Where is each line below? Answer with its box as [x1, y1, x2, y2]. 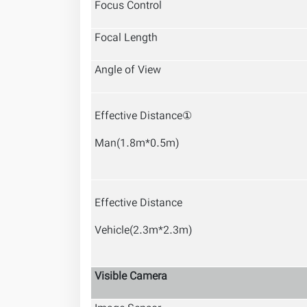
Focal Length [95, 30, 158, 47]
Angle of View [95, 62, 161, 79]
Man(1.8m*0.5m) [95, 136, 180, 153]
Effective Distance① [95, 108, 192, 125]
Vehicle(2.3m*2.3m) [95, 223, 193, 240]
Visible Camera [95, 269, 167, 286]
